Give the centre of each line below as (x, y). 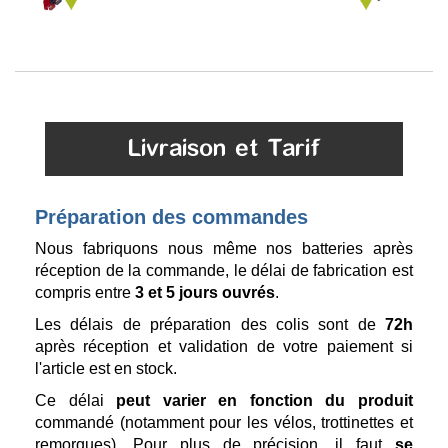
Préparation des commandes (171, 217)
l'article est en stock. (106, 369)
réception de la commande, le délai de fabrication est (224, 271)
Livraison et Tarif (224, 149)
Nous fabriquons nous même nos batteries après (224, 249)
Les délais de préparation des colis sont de (210, 325)
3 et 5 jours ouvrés (205, 293)
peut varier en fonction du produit (265, 401)
